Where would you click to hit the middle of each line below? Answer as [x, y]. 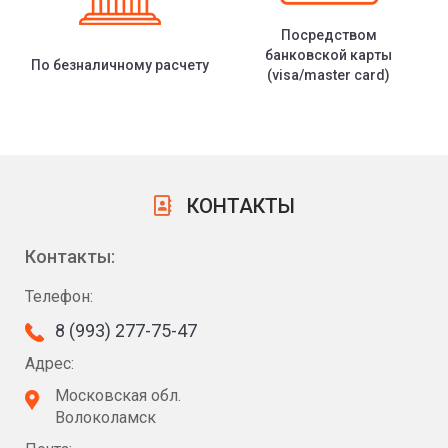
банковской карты [328, 55]
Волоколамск [105, 418]
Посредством [328, 35]
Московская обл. [118, 396]
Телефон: [59, 297]
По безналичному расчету [119, 65]
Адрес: [49, 364]
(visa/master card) [328, 75]
